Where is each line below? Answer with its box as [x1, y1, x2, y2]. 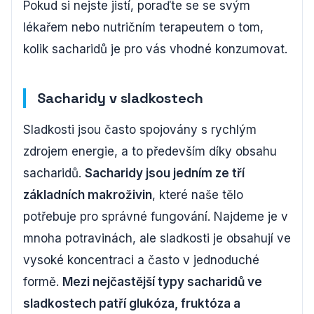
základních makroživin [23, 188, 152, 203]
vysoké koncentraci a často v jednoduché [23, 253, 259, 268]
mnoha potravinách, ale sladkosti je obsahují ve [23, 231, 291, 246]
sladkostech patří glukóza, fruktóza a [23, 296, 240, 311]
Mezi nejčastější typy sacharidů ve [62, 275, 262, 289]
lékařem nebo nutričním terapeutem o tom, [23, 20, 264, 35]
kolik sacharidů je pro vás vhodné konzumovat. [23, 42, 287, 57]
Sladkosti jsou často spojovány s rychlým [23, 123, 257, 137]
